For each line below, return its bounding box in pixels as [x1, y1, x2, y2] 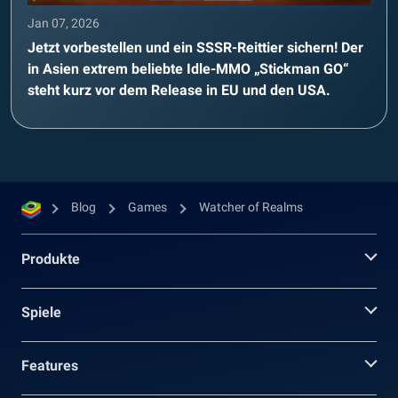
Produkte [21, 251, 80, 267]
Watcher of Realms [199, 200, 303, 214]
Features [21, 357, 78, 374]
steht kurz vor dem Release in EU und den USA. [28, 82, 330, 99]
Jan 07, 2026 [28, 16, 99, 30]
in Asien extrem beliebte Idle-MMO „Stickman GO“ [28, 60, 349, 77]
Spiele [21, 304, 61, 321]
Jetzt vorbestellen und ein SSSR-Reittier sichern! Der [28, 39, 363, 56]
